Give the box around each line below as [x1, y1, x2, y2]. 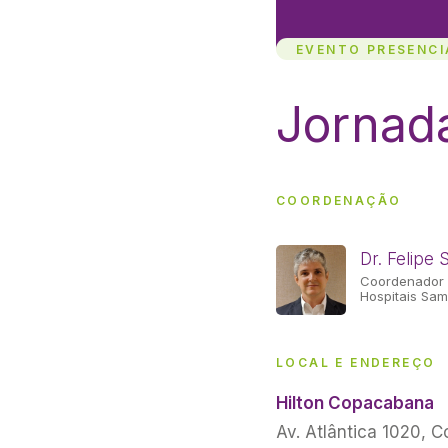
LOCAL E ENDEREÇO [276, 355, 436, 370]
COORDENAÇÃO [276, 193, 402, 208]
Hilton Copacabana [276, 393, 434, 413]
